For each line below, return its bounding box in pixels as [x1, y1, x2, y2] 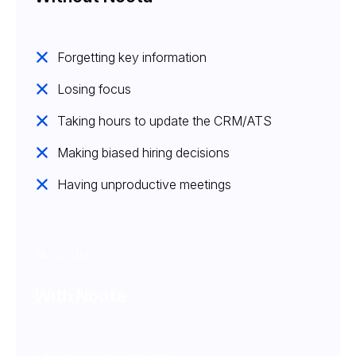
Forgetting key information [57, 48, 207, 65]
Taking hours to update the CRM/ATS [57, 112, 272, 129]
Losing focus [57, 80, 131, 97]
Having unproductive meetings [57, 176, 231, 192]
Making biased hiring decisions [57, 144, 230, 161]
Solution [52, 246, 101, 262]
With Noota [34, 284, 126, 306]
